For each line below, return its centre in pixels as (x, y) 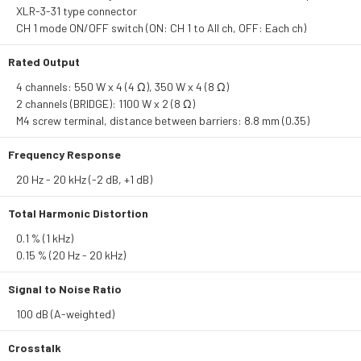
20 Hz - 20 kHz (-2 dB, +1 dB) (84, 179)
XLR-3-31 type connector (77, 11)
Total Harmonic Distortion (78, 213)
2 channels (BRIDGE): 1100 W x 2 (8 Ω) (106, 104)
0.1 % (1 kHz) (45, 238)
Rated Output (44, 62)
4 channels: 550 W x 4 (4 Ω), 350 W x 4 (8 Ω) (122, 87)
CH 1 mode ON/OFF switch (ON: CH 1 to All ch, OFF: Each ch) (161, 28)
